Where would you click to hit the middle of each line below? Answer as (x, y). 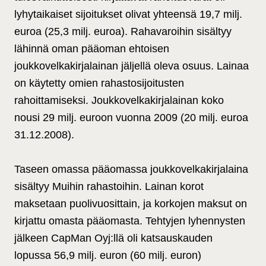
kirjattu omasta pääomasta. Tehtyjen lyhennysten (130, 221)
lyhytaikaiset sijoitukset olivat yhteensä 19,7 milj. (128, 15)
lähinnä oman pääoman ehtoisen (92, 49)
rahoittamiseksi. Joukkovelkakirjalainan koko (119, 101)
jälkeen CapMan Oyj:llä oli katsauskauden (113, 238)
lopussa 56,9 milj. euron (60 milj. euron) (108, 256)
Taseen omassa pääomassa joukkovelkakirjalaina (131, 170)
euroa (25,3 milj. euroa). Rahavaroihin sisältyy (123, 32)
